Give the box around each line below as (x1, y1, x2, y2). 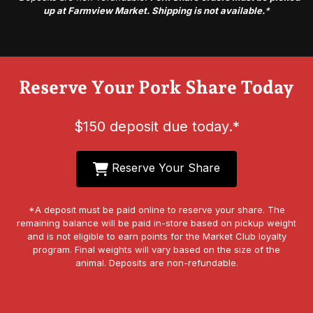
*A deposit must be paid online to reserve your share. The (28, 203, 285, 215)
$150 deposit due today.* (73, 118, 240, 136)
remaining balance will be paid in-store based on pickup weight (17, 217, 296, 228)
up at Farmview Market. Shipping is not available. (43, 5, 265, 17)
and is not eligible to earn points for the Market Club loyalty (27, 230, 286, 242)
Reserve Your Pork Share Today (19, 77, 294, 99)
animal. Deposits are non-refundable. (75, 256, 238, 268)
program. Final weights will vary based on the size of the (33, 243, 280, 255)
